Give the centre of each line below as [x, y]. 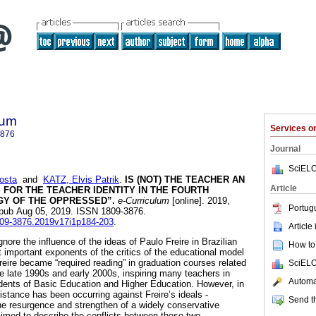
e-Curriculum [142, 201]
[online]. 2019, [200, 201]
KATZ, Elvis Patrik [81, 180]
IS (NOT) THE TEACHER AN [183, 180]
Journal [285, 149]
